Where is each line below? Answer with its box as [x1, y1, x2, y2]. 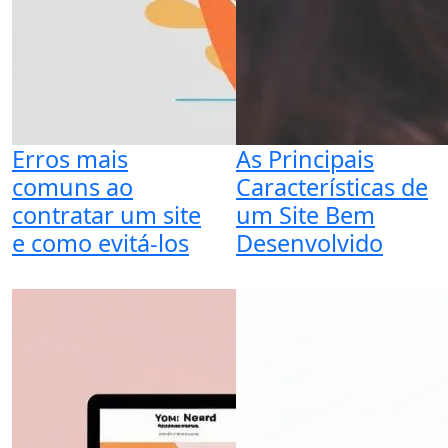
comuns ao [12, 171, 133, 203]
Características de [236, 171, 428, 203]
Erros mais [12, 143, 128, 175]
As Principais [236, 143, 374, 175]
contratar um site [12, 199, 201, 231]
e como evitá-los [12, 227, 189, 259]
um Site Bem [236, 199, 375, 231]
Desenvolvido [236, 227, 383, 259]
